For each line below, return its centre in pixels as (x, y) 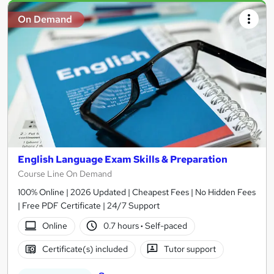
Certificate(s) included (85, 249)
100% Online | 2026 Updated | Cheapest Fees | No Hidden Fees (137, 192)
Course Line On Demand (65, 173)
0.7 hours (122, 226)
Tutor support (190, 249)
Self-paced (165, 226)
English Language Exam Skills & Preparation (123, 159)
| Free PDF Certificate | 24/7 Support (89, 205)
